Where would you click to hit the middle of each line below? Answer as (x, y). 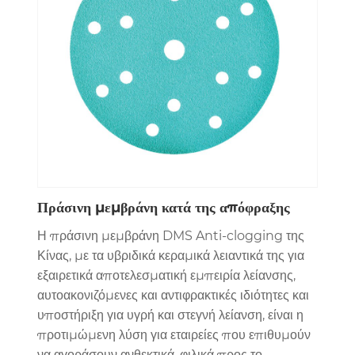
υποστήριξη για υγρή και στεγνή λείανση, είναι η (170, 315)
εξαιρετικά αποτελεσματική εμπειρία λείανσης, (166, 276)
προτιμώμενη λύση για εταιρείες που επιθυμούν (174, 335)
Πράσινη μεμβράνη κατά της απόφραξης (163, 208)
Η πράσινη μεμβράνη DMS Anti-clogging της (170, 236)
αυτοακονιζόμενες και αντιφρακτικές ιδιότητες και (173, 296)
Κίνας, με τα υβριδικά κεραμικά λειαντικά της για (170, 256)
